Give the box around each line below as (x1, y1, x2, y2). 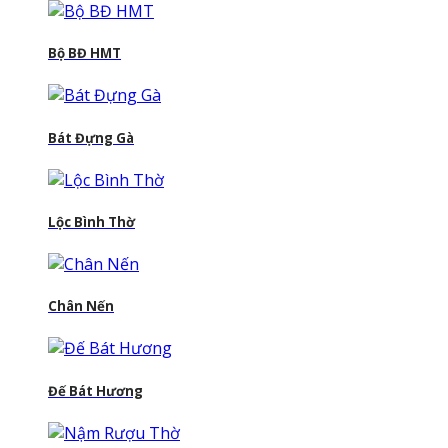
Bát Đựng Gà (48, 128, 134, 147)
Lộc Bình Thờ (48, 212, 135, 231)
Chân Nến (48, 297, 114, 316)
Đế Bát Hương (48, 381, 143, 400)
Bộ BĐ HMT (48, 44, 121, 63)
